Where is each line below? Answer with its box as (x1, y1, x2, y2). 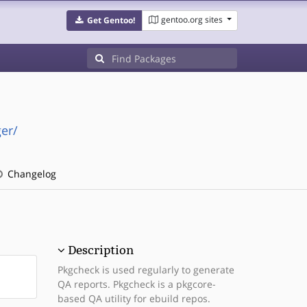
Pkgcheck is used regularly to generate (57, 263, 234, 276)
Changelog (4, 167, 56, 180)
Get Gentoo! (86, 14, 135, 26)
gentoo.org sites (160, 14, 223, 25)
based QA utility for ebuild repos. (57, 292, 210, 305)
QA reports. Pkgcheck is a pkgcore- (57, 278, 216, 291)
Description (67, 243, 134, 257)
